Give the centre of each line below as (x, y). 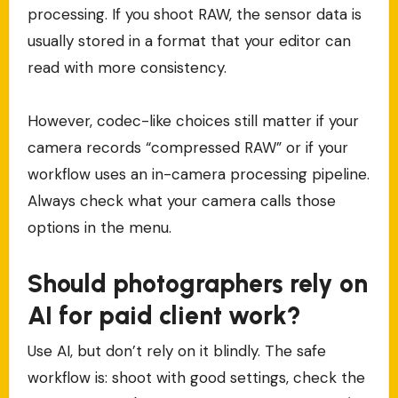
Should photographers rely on (197, 284)
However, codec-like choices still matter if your (193, 121)
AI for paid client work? (164, 316)
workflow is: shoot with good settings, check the (196, 377)
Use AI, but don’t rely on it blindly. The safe (176, 350)
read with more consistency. (127, 68)
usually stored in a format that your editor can (189, 41)
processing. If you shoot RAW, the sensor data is (194, 15)
